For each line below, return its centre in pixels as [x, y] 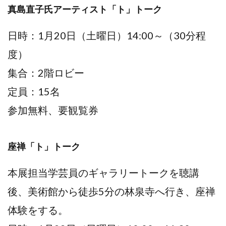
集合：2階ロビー [46, 72]
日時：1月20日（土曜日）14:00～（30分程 [107, 35]
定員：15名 [34, 91]
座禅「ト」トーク [44, 146]
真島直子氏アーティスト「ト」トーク [85, 9]
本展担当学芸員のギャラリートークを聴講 [103, 172]
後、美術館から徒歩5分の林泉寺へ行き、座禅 [111, 191]
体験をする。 [38, 210]
